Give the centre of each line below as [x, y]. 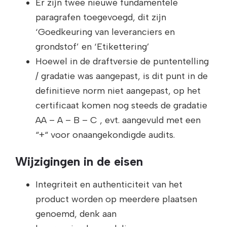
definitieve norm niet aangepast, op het [118, 91]
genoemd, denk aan [76, 214]
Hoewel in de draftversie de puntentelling [122, 62]
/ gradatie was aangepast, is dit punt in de [122, 76]
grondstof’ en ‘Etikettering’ [92, 47]
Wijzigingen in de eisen [79, 162]
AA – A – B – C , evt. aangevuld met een [118, 120]
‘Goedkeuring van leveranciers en [105, 32]
